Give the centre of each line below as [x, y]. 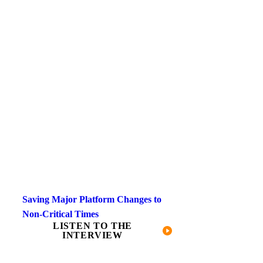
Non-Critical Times [60, 214]
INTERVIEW [92, 235]
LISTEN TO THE [92, 225]
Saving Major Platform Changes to [92, 199]
